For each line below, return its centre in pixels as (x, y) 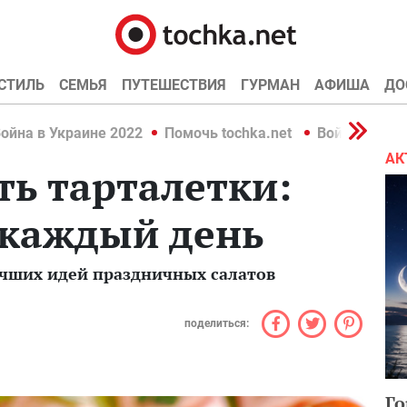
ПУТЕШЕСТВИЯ (174, 85)
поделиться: (217, 323)
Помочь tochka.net (230, 133)
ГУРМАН (270, 85)
